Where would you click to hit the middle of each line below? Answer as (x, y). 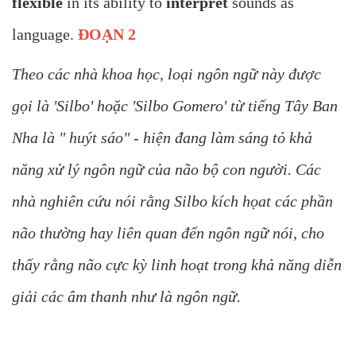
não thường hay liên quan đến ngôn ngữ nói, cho (168, 233)
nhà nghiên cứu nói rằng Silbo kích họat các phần (172, 201)
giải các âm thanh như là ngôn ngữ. (126, 297)
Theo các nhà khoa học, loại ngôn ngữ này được (166, 74)
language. (45, 35)
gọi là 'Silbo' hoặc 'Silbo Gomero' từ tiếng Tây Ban (175, 106)
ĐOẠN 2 (107, 35)
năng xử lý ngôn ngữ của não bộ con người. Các (166, 170)
